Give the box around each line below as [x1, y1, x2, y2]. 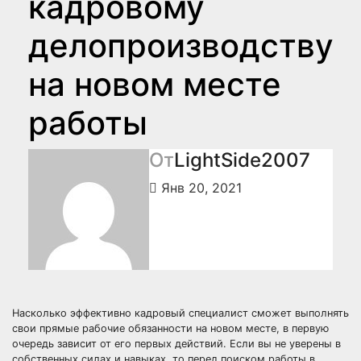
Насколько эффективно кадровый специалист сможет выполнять [12, 307, 349, 319]
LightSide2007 [174, 148, 310, 172]
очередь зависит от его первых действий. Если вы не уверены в [12, 338, 341, 350]
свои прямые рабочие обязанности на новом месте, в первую [12, 322, 329, 334]
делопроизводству [28, 26, 334, 65]
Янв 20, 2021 [157, 180, 242, 196]
